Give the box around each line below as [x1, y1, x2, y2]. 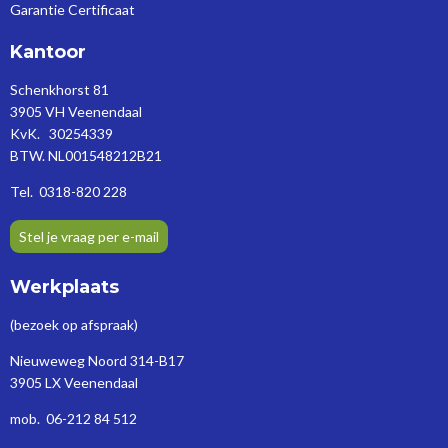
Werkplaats [10, 275, 119, 298]
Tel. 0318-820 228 [10, 182, 127, 200]
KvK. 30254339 [10, 124, 113, 142]
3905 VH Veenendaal [10, 102, 142, 120]
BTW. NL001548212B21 [10, 146, 162, 164]
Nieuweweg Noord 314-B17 [10, 351, 184, 369]
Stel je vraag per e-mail [19, 227, 159, 245]
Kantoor [10, 40, 86, 63]
